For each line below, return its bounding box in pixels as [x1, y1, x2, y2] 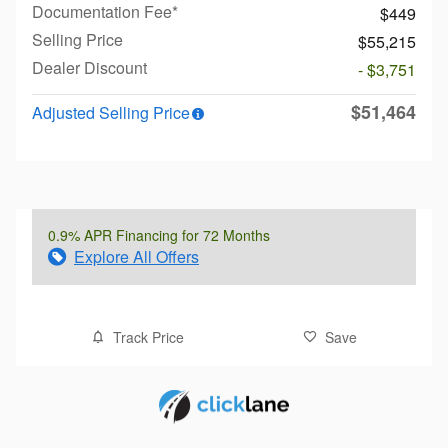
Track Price [113, 326, 185, 347]
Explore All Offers [74, 244, 199, 268]
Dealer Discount [32, 55, 147, 79]
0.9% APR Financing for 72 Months [48, 224, 270, 245]
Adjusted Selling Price [32, 100, 190, 124]
